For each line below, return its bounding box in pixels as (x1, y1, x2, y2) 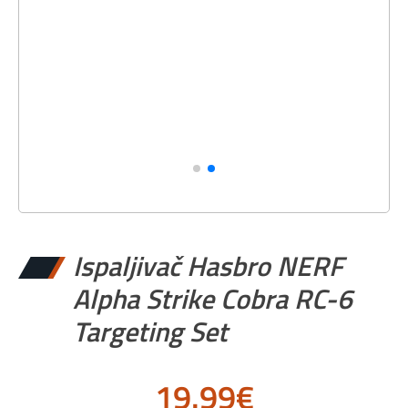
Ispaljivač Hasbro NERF (73, 245, 343, 287)
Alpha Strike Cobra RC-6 (73, 278, 352, 320)
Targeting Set (73, 311, 228, 352)
